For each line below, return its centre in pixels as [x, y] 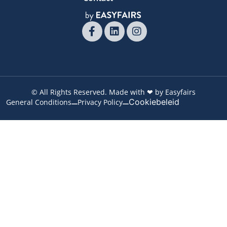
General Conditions [39, 102]
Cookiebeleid [154, 102]
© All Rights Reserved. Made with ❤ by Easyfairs [113, 92]
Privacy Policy [100, 102]
